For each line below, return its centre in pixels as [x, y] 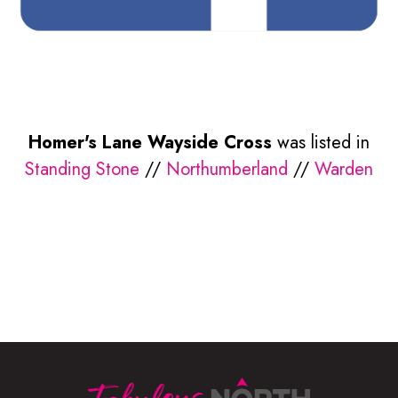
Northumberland [227, 169]
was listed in [321, 142]
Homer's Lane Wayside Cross [150, 142]
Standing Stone [82, 169]
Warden [344, 169]
